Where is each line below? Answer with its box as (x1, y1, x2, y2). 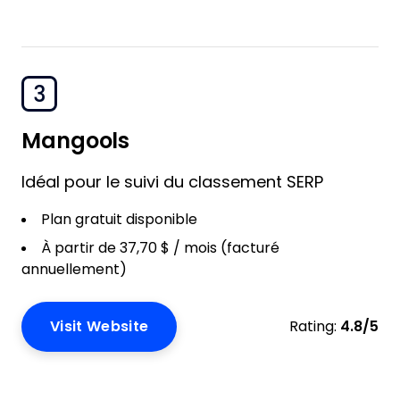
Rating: (289, 319, 337, 334)
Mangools (21, 129, 130, 153)
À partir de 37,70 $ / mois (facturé (41, 240, 279, 255)
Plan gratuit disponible (41, 212, 197, 227)
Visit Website (50, 319, 149, 334)
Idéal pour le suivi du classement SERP (21, 173, 323, 191)
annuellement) (21, 262, 127, 277)
